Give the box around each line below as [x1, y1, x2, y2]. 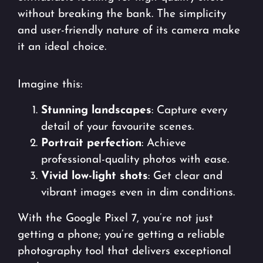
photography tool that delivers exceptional [18, 246, 231, 258]
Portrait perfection [41, 138, 141, 150]
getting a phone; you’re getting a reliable [18, 230, 225, 241]
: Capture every [151, 105, 227, 117]
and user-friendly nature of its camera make [18, 25, 240, 37]
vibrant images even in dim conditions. [41, 187, 235, 199]
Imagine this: [18, 79, 82, 91]
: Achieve [141, 138, 186, 150]
